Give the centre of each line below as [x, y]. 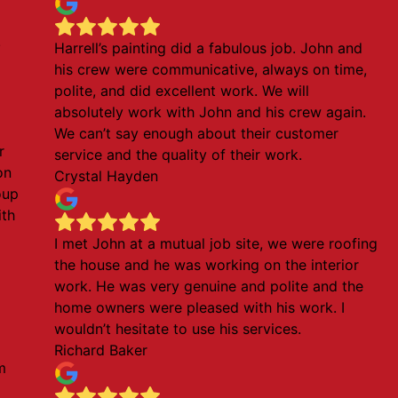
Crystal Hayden [107, 176]
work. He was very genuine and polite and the [209, 286]
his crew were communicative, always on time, [211, 69]
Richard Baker [101, 350]
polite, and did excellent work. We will [182, 91]
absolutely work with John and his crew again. [211, 112]
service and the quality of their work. [179, 155]
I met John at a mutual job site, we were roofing [216, 243]
